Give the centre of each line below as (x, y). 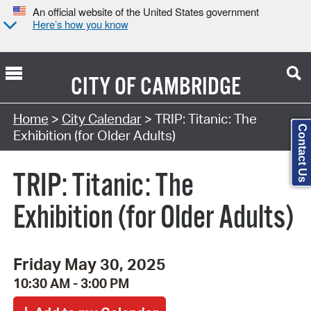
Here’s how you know (80, 24)
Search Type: (51, 101)
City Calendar (101, 118)
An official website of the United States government (145, 12)
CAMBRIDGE (190, 87)
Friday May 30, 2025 (89, 264)
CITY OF (103, 87)
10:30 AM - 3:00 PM (71, 284)
